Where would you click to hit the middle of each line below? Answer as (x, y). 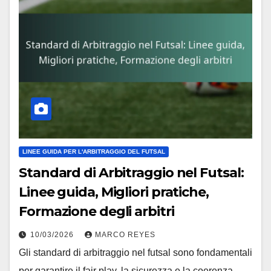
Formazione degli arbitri (96, 211)
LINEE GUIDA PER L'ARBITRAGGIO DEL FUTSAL (94, 151)
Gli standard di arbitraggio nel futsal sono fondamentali (135, 252)
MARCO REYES (125, 234)
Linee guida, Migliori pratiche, (114, 192)
